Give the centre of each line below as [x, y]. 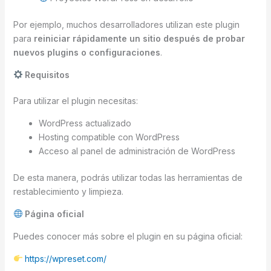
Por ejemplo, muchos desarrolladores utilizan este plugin [126, 24]
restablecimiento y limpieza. [68, 191]
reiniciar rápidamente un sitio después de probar [139, 38]
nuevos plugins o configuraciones [87, 52]
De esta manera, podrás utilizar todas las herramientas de [128, 177]
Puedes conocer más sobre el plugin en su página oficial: [128, 236]
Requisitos [46, 74]
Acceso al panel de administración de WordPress [137, 151]
